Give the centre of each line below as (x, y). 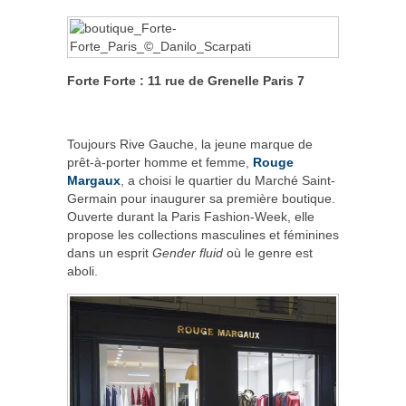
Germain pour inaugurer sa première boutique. (201, 198)
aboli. (82, 271)
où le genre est (268, 252)
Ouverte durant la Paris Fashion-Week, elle (191, 216)
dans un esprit (110, 252)
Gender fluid (188, 252)
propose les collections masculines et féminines (203, 234)
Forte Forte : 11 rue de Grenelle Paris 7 (186, 80)
